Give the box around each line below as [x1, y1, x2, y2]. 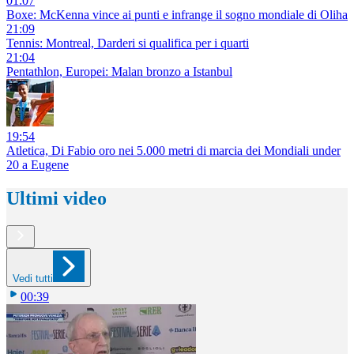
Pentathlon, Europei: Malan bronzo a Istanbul [6, 64, 232, 78]
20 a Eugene [6, 157, 69, 171]
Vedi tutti [13, 272, 53, 284]
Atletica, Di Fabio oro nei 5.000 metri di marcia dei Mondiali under [6, 143, 341, 157]
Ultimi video [6, 187, 107, 209]
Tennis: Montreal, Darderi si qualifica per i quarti [6, 36, 249, 50]
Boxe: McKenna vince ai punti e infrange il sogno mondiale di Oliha [6, 7, 348, 21]
